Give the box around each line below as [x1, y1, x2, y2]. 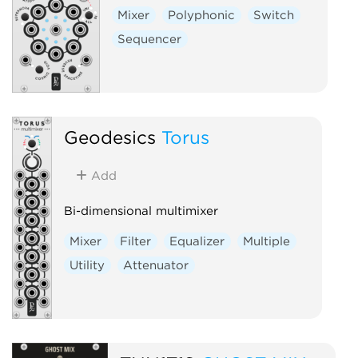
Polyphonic [168, 7, 236, 22]
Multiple [243, 233, 291, 249]
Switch [253, 7, 295, 22]
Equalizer [169, 233, 225, 249]
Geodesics [63, 125, 156, 148]
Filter [120, 233, 152, 249]
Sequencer [117, 31, 182, 46]
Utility [70, 257, 105, 272]
